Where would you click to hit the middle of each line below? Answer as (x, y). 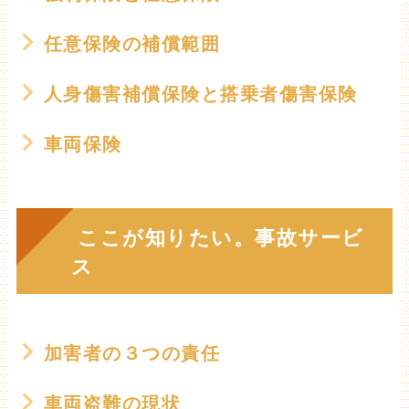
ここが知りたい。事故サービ (217, 236)
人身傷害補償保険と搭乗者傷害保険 (200, 93)
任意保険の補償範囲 (132, 42)
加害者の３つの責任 (132, 352)
